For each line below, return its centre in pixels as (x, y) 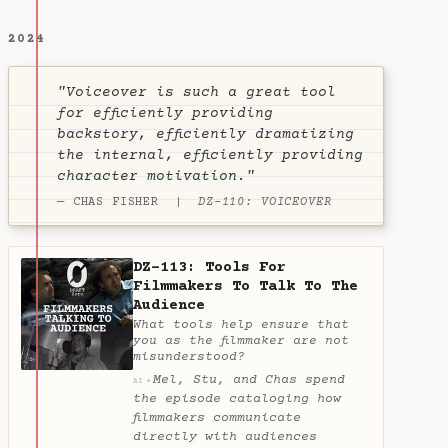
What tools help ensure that (241, 324)
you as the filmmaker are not (241, 340)
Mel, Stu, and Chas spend (248, 379)
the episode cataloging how (237, 398)
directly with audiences (225, 436)
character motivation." (156, 177)
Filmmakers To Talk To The (245, 286)
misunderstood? (189, 356)
